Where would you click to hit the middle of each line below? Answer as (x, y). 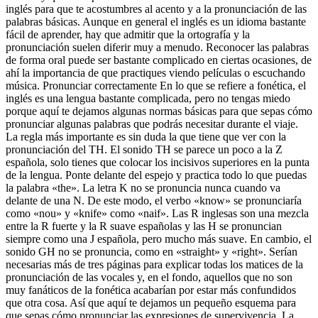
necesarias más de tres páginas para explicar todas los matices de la (154, 265)
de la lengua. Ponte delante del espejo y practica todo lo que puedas (156, 175)
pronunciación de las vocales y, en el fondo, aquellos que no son (149, 278)
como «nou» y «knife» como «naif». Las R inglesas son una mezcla (157, 214)
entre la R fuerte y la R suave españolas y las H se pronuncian (144, 226)
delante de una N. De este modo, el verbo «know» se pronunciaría (154, 201)
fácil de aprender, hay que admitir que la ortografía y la (128, 35)
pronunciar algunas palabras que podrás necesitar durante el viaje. (152, 124)
